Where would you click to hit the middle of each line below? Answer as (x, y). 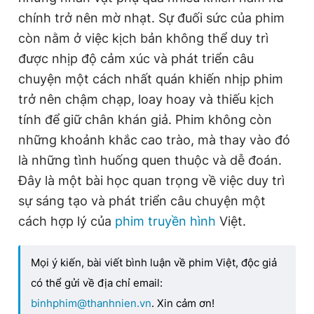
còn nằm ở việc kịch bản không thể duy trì (143, 38)
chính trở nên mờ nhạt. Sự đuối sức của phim (151, 18)
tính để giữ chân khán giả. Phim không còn (145, 119)
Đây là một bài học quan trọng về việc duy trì (151, 180)
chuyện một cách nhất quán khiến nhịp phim (151, 78)
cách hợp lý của (67, 221)
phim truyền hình (165, 221)
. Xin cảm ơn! (183, 303)
